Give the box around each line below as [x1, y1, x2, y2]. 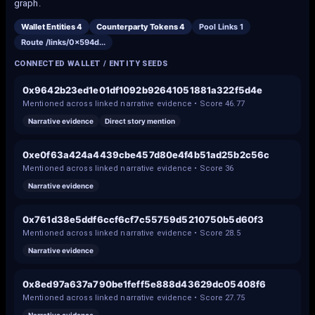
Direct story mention [105, 117, 175, 125]
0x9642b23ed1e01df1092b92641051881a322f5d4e [22, 84, 263, 96]
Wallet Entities [21, 22, 77, 32]
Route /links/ [21, 37, 69, 47]
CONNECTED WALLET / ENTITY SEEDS [14, 59, 168, 68]
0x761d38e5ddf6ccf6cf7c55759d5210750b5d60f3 [22, 214, 264, 225]
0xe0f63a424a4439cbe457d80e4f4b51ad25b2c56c [22, 149, 270, 160]
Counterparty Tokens [96, 22, 179, 32]
